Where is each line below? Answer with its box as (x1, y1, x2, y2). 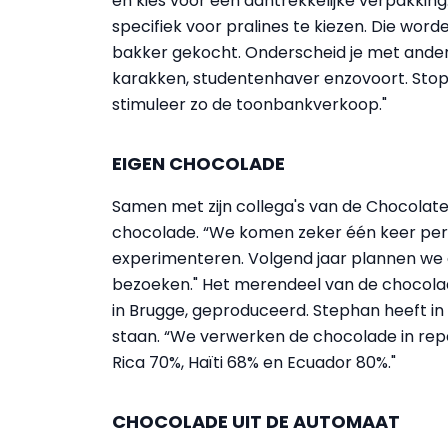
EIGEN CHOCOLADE (112, 151, 285, 176)
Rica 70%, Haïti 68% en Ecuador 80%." (112, 351, 396, 374)
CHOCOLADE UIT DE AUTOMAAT (112, 409, 400, 434)
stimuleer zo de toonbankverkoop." (112, 93, 387, 116)
